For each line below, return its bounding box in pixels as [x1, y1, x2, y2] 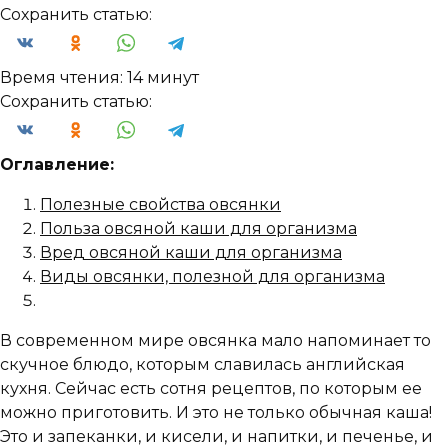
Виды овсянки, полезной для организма [40, 267, 385, 286]
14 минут [127, 68, 199, 87]
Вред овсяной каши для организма [40, 243, 342, 262]
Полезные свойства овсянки [40, 195, 281, 214]
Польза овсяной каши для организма [40, 219, 357, 238]
